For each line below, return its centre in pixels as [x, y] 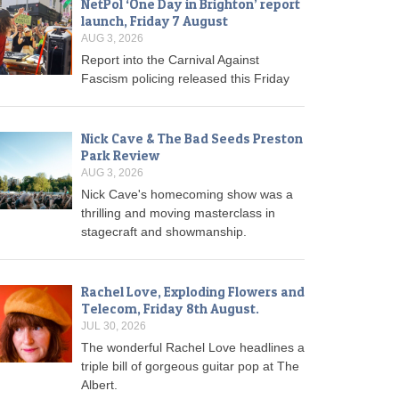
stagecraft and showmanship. [163, 232]
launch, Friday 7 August [154, 21]
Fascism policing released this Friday [185, 79]
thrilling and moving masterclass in [178, 213]
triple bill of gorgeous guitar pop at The [190, 366]
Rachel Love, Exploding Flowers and [192, 292]
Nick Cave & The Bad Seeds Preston [191, 139]
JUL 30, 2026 [113, 326]
